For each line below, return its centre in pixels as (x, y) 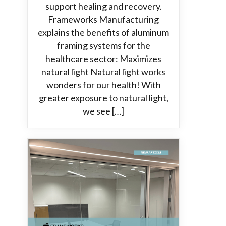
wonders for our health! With (103, 85)
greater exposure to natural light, (103, 98)
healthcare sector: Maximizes (103, 59)
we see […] (103, 111)
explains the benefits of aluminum (103, 32)
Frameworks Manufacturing (103, 19)
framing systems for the (103, 45)
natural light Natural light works (103, 72)
